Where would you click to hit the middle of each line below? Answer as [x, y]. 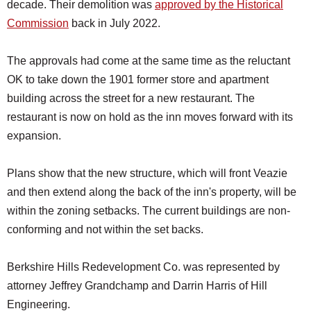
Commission [38, 24]
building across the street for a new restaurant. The [131, 99]
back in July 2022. [116, 24]
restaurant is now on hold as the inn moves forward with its [150, 117]
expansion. [34, 136]
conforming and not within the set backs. [107, 230]
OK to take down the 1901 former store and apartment [138, 80]
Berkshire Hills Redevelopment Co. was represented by [143, 267]
